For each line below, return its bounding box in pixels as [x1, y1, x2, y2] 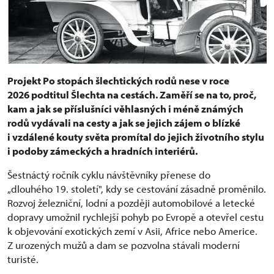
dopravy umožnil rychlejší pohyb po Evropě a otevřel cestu [7, 210, 264, 223]
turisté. [7, 252, 39, 265]
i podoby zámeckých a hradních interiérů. [7, 144, 198, 157]
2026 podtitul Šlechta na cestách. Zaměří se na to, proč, [7, 87, 256, 101]
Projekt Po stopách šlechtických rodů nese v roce [7, 73, 229, 87]
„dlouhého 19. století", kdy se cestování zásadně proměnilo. [7, 182, 266, 195]
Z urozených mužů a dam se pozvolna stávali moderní [7, 238, 240, 251]
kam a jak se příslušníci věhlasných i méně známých [7, 102, 243, 115]
